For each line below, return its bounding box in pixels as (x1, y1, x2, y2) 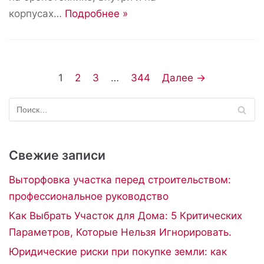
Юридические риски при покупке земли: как (9, 246, 227, 258)
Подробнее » (65, 8, 128, 19)
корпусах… (9, 8, 65, 19)
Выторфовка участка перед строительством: (9, 174, 231, 186)
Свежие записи (9, 147, 105, 163)
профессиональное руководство (9, 190, 169, 202)
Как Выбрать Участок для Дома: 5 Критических (9, 210, 242, 222)
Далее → (162, 72, 206, 84)
